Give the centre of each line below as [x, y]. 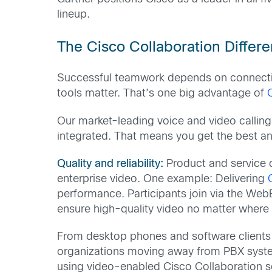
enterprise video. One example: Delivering [163, 179]
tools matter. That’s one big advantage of [162, 94]
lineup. [74, 15]
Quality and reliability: [110, 164]
